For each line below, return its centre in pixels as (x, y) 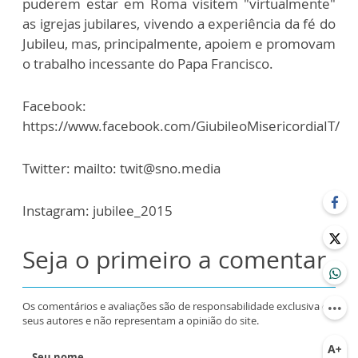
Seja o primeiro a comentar (174, 260)
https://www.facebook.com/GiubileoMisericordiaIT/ (181, 126)
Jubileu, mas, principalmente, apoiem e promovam (179, 44)
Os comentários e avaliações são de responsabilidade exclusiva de (178, 306)
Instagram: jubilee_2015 (97, 211)
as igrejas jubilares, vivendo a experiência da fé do (179, 24)
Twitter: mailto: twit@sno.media (121, 169)
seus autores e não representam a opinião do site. (141, 321)
